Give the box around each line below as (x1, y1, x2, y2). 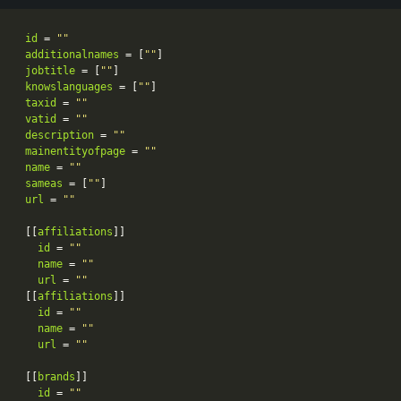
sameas (25, 177, 63, 191)
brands (38, 371, 75, 384)
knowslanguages (25, 81, 113, 94)
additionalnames (25, 48, 119, 62)
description (25, 129, 94, 142)
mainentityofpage (25, 145, 125, 158)
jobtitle (25, 64, 75, 78)
